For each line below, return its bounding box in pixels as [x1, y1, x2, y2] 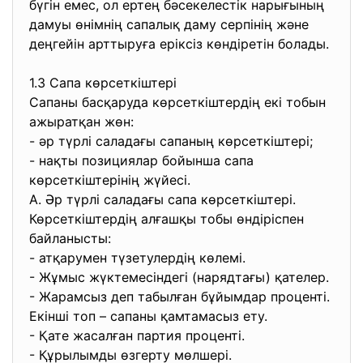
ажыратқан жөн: [29, 113, 138, 130]
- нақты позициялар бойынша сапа [29, 152, 254, 169]
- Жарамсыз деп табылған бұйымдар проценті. [29, 288, 334, 305]
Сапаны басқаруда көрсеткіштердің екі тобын [29, 94, 326, 110]
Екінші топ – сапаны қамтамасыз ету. [29, 308, 271, 324]
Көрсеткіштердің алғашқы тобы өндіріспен [29, 211, 304, 227]
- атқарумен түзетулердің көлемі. [29, 250, 250, 266]
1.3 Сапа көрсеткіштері [29, 75, 181, 91]
